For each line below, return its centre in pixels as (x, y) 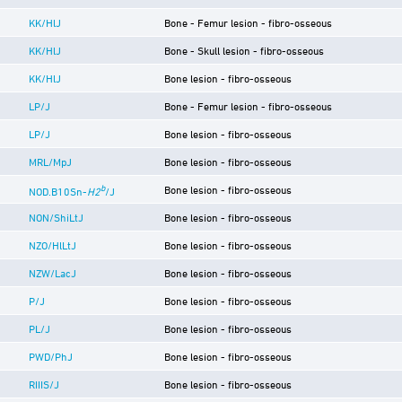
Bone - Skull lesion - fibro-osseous (244, 50)
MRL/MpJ (50, 161)
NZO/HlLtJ (52, 245)
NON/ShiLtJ (56, 217)
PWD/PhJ (51, 356)
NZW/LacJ (52, 272)
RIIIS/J (44, 384)
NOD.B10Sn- (58, 191)
